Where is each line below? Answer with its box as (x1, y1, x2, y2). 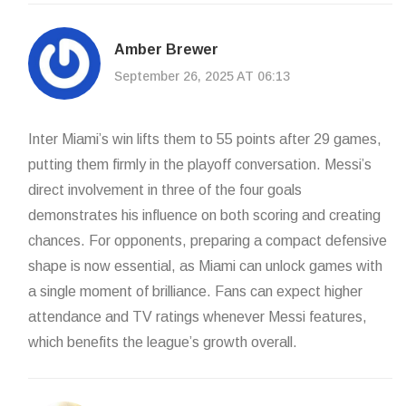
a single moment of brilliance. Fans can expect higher (28, 284, 362, 300)
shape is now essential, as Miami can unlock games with (28, 258, 382, 275)
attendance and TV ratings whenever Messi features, (28, 309, 367, 325)
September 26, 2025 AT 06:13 (114, 68, 290, 83)
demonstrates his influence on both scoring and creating (28, 208, 381, 224)
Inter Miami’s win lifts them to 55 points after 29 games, (28, 131, 382, 148)
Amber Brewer (114, 41, 218, 57)
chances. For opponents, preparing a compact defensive (28, 233, 387, 249)
